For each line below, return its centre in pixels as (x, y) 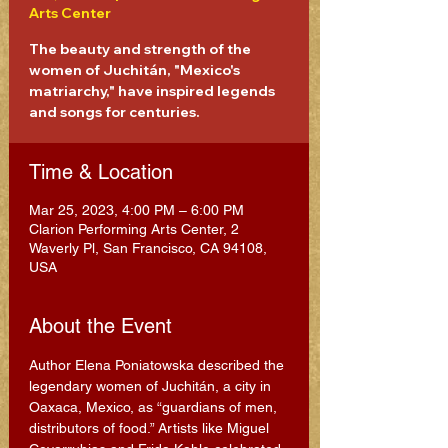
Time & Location (101, 172)
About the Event (100, 326)
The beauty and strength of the (140, 49)
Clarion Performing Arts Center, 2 (134, 229)
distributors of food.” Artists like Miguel (151, 428)
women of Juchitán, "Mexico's (134, 70)
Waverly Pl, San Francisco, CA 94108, (148, 248)
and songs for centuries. (114, 112)
